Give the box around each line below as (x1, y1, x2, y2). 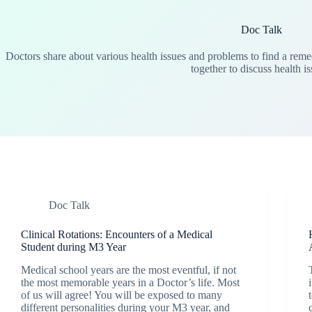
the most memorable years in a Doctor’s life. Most (21, 276, 240, 288)
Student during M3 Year (21, 241, 126, 253)
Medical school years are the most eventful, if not (21, 263, 236, 276)
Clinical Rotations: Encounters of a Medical (21, 228, 212, 240)
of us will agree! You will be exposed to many (21, 288, 222, 301)
